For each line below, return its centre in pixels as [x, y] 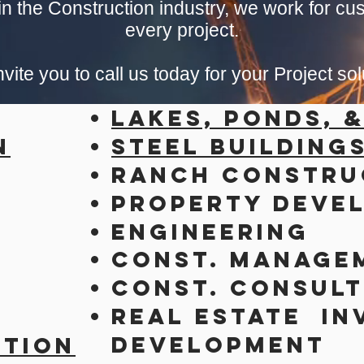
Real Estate [217, 316]
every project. [182, 30]
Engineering [210, 232]
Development [219, 344]
